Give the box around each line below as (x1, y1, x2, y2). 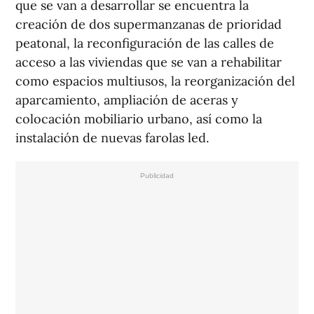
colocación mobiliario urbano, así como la (15, 111, 262, 128)
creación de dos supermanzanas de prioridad (15, 16, 282, 33)
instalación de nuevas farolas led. (15, 130, 209, 146)
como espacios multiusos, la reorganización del (15, 73, 295, 90)
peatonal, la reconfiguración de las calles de (15, 35, 274, 52)
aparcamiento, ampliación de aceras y (15, 92, 238, 109)
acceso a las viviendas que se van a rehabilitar (15, 54, 282, 71)
